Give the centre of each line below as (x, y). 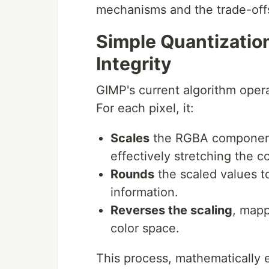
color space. (145, 228)
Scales (130, 138)
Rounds (132, 174)
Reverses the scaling (171, 210)
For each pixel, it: (145, 108)
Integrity (134, 64)
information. (144, 192)
